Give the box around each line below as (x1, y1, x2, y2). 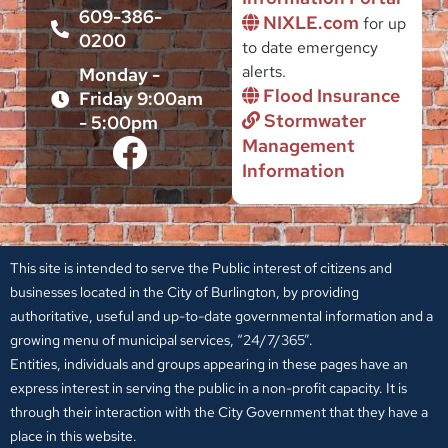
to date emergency (242, 36, 379, 58)
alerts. (242, 60, 287, 82)
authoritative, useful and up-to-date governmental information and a (10, 306, 433, 325)
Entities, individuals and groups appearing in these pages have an (10, 354, 408, 373)
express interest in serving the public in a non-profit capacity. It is (10, 378, 407, 397)
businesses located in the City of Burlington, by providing (10, 282, 359, 301)
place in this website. (10, 426, 137, 445)
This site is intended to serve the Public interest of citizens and (10, 258, 392, 277)
